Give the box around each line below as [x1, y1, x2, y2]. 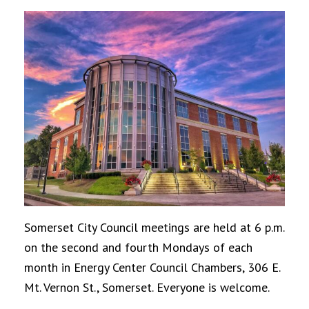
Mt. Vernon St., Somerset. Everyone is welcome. [24, 279, 270, 296]
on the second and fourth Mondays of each [24, 239, 252, 256]
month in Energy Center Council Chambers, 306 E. [24, 259, 280, 276]
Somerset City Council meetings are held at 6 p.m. [24, 219, 284, 236]
